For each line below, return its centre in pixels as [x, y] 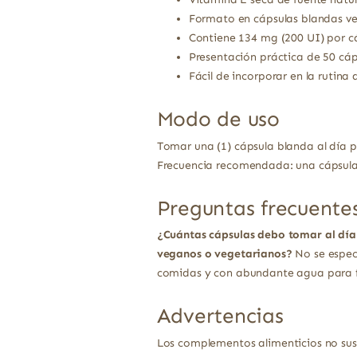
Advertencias [220, 316]
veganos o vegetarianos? [224, 254]
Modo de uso [218, 120]
